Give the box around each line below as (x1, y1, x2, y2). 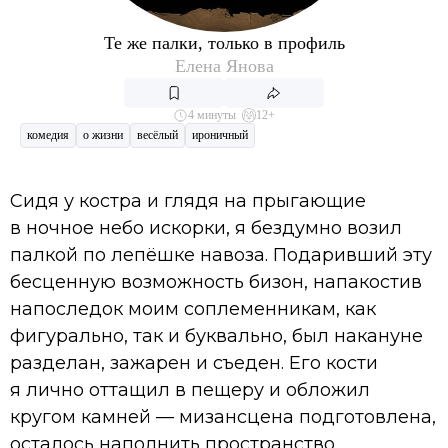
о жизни (83, 127, 123, 142)
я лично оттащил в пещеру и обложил (10, 378, 370, 401)
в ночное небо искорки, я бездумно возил (10, 216, 402, 239)
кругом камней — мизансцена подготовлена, (10, 405, 436, 428)
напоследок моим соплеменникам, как (10, 297, 376, 320)
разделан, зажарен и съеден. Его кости (10, 351, 378, 374)
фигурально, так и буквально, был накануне (10, 324, 423, 347)
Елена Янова (174, 55, 274, 76)
